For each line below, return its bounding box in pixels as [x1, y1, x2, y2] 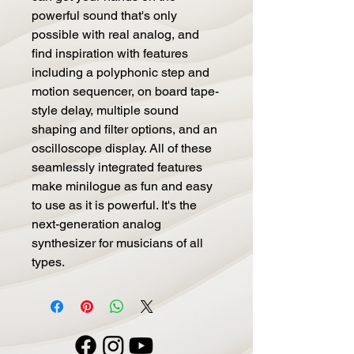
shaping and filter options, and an [32, 121, 217, 137]
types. [32, 254, 65, 269]
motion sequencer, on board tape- [32, 83, 219, 99]
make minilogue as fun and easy [32, 178, 213, 194]
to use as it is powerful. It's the [32, 197, 197, 213]
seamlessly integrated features [32, 159, 202, 175]
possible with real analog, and [32, 26, 199, 42]
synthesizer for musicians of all [32, 235, 203, 250]
